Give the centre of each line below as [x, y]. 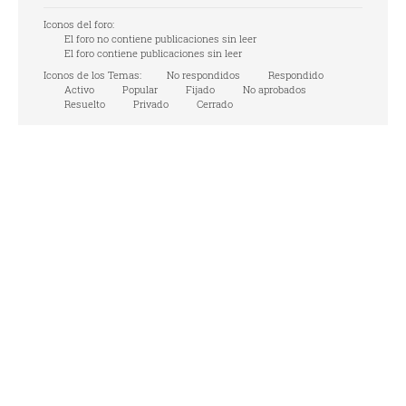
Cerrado [213, 104]
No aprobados [273, 89]
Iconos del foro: [79, 24]
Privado [150, 104]
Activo [78, 89]
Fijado [199, 89]
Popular [139, 89]
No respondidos [202, 75]
